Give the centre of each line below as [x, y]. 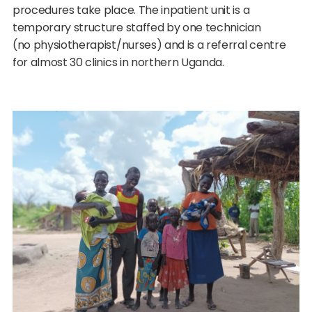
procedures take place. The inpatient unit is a [131, 10]
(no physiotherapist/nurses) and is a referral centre [149, 45]
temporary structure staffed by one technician [136, 28]
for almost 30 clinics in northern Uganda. [118, 63]
